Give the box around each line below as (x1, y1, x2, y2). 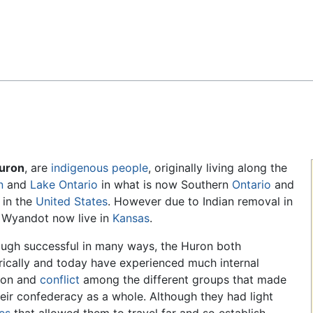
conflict (39, 272, 80, 287)
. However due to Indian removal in (108, 194, 293, 209)
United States (36, 194, 108, 209)
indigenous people (51, 161, 148, 175)
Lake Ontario (30, 177, 98, 192)
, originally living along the (148, 161, 287, 175)
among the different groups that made (79, 272, 286, 287)
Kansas (112, 211, 150, 226)
